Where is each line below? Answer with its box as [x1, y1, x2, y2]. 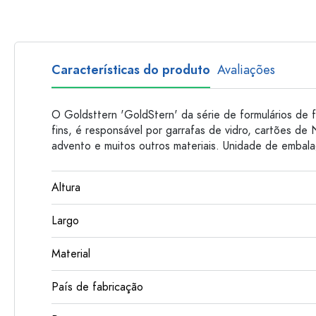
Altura [51, 180, 80, 195]
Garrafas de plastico [197, 5, 284, 19]
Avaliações [217, 61, 275, 78]
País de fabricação [51, 279, 143, 295]
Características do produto [51, 61, 210, 78]
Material [51, 246, 90, 262]
